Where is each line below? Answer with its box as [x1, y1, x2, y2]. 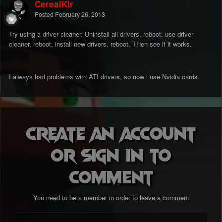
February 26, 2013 [55, 10, 105, 19]
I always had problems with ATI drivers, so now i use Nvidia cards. [9, 72, 200, 82]
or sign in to [51, 143, 171, 166]
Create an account [26, 121, 196, 144]
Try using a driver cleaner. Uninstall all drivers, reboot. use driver [9, 29, 193, 39]
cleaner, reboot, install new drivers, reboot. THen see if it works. [9, 39, 192, 49]
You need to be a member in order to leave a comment [33, 193, 189, 203]
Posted [35, 10, 55, 19]
